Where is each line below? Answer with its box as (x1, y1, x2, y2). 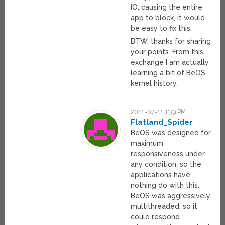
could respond (131, 213, 180, 221)
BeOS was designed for (131, 129, 211, 137)
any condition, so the (131, 160, 202, 169)
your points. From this (131, 48, 204, 56)
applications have (131, 171, 191, 179)
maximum (131, 139, 164, 148)
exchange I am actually (131, 58, 209, 67)
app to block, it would (131, 14, 205, 22)
